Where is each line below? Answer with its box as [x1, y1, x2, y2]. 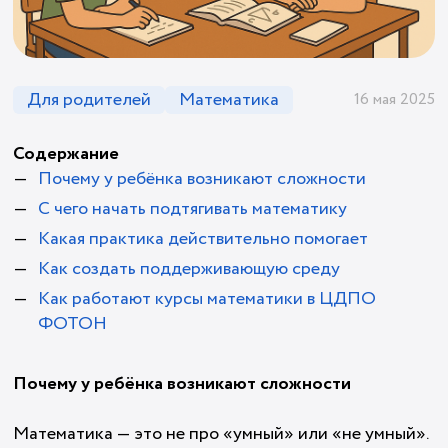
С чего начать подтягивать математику [38, 196, 348, 223]
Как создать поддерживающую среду [38, 256, 341, 283]
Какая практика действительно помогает [38, 226, 369, 253]
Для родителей [27, 87, 152, 114]
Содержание [13, 141, 120, 168]
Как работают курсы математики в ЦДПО [38, 286, 377, 313]
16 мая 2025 [353, 88, 435, 112]
